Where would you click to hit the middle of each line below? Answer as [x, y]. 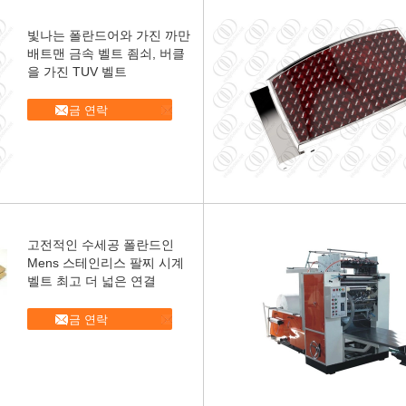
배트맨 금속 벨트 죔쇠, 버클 [106, 53]
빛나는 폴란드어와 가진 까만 [109, 35]
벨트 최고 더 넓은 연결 [92, 281]
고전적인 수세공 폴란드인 [101, 245]
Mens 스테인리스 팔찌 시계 [106, 263]
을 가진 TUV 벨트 [77, 72]
